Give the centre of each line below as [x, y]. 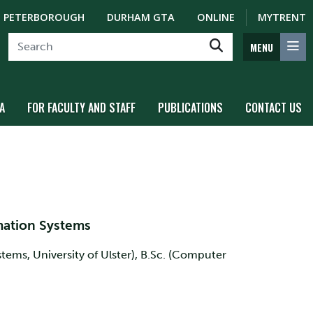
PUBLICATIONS [190, 108]
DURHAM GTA [141, 17]
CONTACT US [274, 108]
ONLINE [216, 17]
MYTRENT [282, 17]
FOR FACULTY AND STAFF [81, 108]
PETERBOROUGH [44, 17]
